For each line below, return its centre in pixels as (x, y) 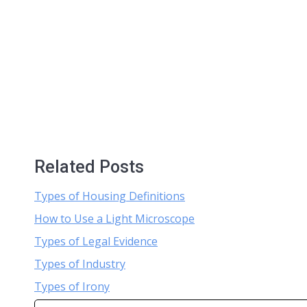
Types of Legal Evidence (96, 241)
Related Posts (89, 167)
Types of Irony (72, 286)
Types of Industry (80, 263)
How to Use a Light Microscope (114, 218)
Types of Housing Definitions (110, 196)
